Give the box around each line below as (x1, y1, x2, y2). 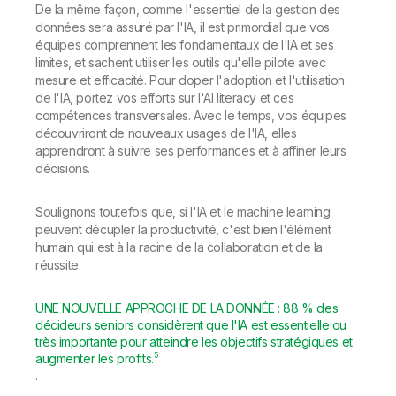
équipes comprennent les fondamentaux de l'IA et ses (35, 37, 334, 53)
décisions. (35, 161, 97, 177)
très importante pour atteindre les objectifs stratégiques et (35, 334, 353, 350)
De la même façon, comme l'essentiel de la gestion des (35, 2, 340, 18)
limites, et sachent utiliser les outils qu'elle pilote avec (35, 55, 326, 71)
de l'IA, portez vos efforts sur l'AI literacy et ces (35, 90, 294, 106)
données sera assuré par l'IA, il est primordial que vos (35, 19, 331, 35)
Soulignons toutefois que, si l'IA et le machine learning (35, 204, 331, 220)
